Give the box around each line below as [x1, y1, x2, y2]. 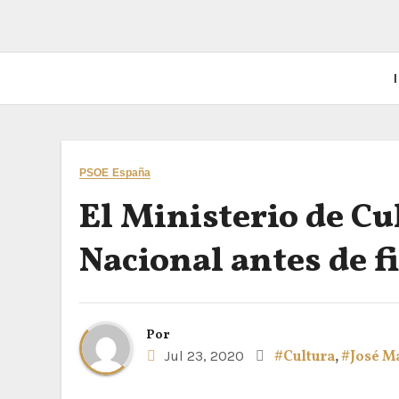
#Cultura [274, 347, 335, 367]
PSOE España [79, 167, 151, 179]
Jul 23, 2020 [160, 347, 244, 364]
